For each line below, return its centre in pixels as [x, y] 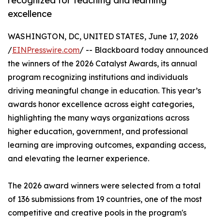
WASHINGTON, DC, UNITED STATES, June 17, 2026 [103, 37]
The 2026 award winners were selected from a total [104, 186]
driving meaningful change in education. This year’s [104, 91]
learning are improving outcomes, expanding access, [107, 145]
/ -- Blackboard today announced [144, 50]
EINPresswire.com [46, 50]
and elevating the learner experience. [78, 159]
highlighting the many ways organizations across [99, 118]
